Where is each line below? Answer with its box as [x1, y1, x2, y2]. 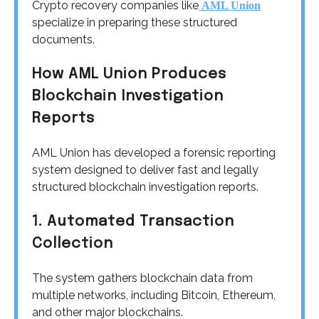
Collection [32, 236, 113, 251]
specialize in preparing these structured [32, 16, 237, 30]
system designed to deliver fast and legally [32, 162, 258, 177]
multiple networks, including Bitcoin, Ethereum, [32, 288, 276, 302]
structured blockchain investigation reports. [32, 179, 258, 194]
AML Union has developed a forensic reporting [32, 145, 276, 159]
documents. [32, 33, 95, 47]
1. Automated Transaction [32, 214, 234, 229]
